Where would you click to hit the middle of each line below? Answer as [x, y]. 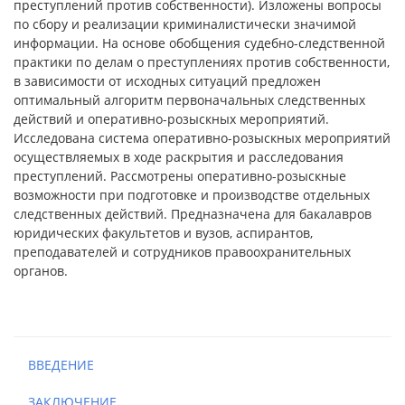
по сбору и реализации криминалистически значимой [185, 24]
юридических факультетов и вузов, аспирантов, [163, 233]
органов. [41, 271]
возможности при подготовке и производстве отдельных [192, 195]
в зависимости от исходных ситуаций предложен [167, 81]
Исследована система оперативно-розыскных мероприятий [202, 138]
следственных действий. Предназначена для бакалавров [193, 214]
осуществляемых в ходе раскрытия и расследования [179, 157]
